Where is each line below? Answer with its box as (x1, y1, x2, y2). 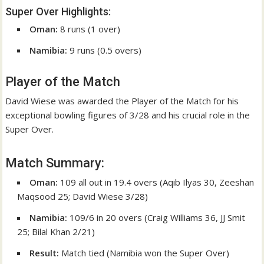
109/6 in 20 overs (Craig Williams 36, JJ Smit (67, 212, 246, 224)
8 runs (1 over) (58, 23, 121, 35)
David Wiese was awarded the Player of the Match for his (5, 95, 239, 107)
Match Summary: (5, 156, 105, 171)
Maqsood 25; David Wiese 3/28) (17, 190, 148, 203)
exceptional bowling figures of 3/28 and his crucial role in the (5, 109, 250, 121)
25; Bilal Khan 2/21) (17, 226, 95, 238)
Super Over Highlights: (5, 5, 111, 18)
